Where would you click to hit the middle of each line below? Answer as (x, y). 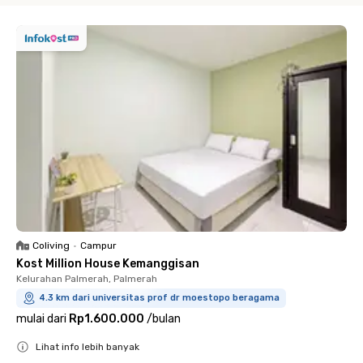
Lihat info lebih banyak (88, 347)
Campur (98, 246)
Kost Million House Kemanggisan (108, 264)
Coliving (51, 246)
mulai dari (41, 319)
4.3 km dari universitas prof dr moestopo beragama (159, 298)
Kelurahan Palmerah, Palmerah (87, 279)
